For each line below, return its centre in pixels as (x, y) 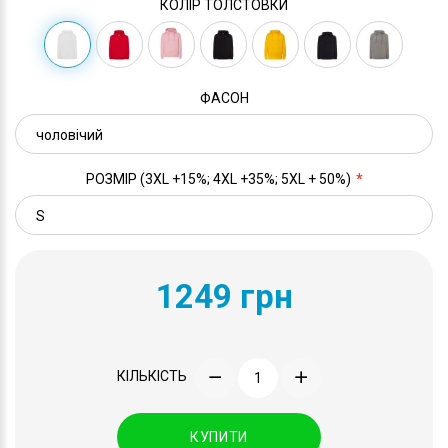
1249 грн (224, 296)
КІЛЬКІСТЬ (152, 375)
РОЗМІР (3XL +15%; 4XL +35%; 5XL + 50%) (218, 178)
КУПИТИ (219, 436)
